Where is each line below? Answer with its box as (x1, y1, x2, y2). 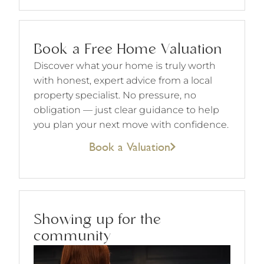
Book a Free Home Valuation (34, 41, 222, 58)
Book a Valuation (88, 137, 170, 155)
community (34, 228, 111, 245)
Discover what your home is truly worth (34, 60, 216, 71)
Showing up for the (34, 212, 161, 228)
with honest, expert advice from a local (34, 74, 212, 86)
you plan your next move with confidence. (34, 118, 229, 130)
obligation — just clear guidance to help (34, 104, 219, 115)
